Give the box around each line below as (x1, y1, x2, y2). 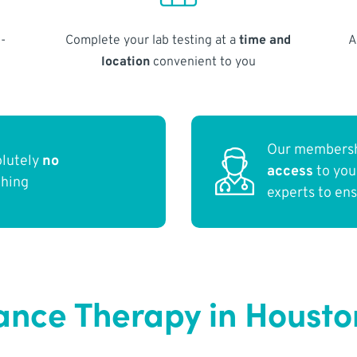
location (100, 53, 150, 70)
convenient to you (149, 53, 256, 70)
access (267, 163, 314, 182)
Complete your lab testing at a (65, 32, 240, 49)
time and (239, 32, 292, 49)
